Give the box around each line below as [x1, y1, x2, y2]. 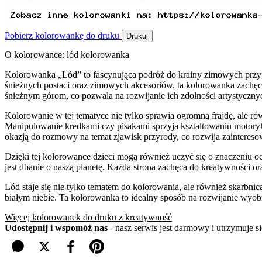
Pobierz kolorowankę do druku [5, 30, 122, 41]
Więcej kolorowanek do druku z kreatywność [5, 212, 172, 223]
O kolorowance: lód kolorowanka [5, 50, 129, 60]
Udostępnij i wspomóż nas [5, 223, 108, 233]
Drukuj [126, 32, 148, 41]
